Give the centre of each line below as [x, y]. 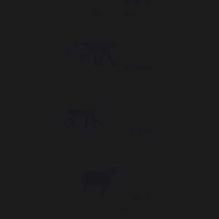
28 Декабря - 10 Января [109, 79]
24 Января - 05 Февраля [109, 144]
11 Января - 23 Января [109, 13]
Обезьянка [140, 132]
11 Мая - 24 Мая [109, 210]
